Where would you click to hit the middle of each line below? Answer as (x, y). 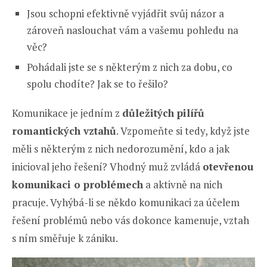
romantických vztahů (64, 131)
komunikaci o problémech (77, 184)
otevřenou (228, 166)
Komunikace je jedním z (67, 113)
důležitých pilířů (163, 113)
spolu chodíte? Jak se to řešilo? (97, 83)
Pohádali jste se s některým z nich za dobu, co (130, 67)
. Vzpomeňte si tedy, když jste (183, 131)
